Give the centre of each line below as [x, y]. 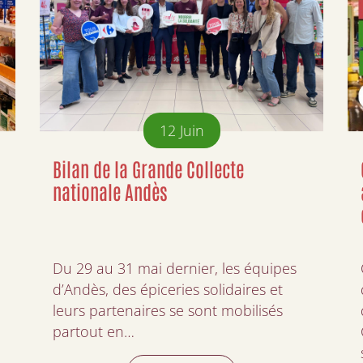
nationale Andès [110, 190]
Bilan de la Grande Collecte [148, 168]
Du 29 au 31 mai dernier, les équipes [175, 268]
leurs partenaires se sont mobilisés [168, 310]
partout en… [94, 331]
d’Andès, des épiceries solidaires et [168, 289]
